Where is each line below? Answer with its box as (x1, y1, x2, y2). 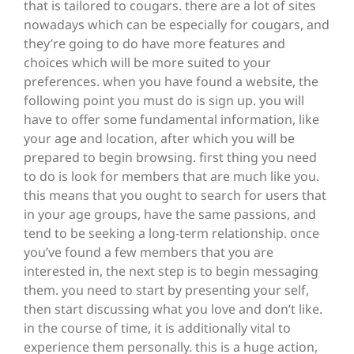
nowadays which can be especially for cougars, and (24, 16, 330, 34)
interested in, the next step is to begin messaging (24, 262, 318, 281)
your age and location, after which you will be (24, 130, 295, 148)
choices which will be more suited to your (24, 54, 271, 72)
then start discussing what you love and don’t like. (24, 300, 322, 318)
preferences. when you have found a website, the (24, 73, 318, 91)
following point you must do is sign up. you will (24, 92, 304, 110)
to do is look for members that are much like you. (24, 168, 319, 186)
